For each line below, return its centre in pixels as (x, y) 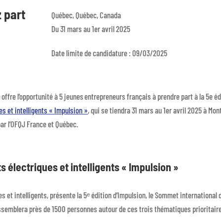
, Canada (109, 15)
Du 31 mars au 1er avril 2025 (91, 28)
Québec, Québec (74, 15)
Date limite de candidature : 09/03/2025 (109, 53)
